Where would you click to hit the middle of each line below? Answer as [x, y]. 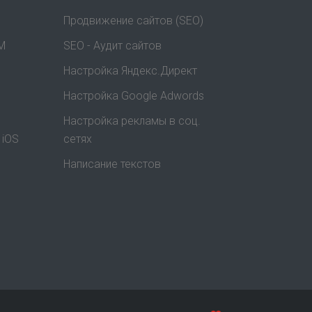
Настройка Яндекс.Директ [130, 71]
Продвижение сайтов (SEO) [133, 21]
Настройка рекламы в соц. [132, 121]
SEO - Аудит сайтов [112, 46]
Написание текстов [112, 164]
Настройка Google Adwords [134, 96]
